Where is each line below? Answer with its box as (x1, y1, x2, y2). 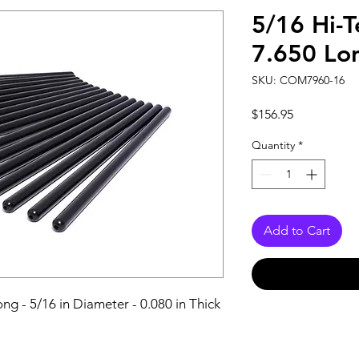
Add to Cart (264, 223, 330, 238)
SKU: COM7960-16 (252, 73, 345, 87)
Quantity (252, 138, 295, 152)
